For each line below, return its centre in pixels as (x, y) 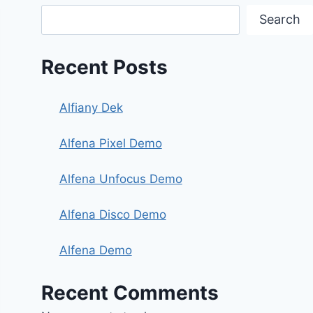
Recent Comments (130, 292)
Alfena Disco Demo (112, 215)
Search (280, 20)
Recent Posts (105, 67)
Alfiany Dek (91, 108)
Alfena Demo (95, 250)
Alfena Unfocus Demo (121, 179)
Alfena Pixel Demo (110, 144)
